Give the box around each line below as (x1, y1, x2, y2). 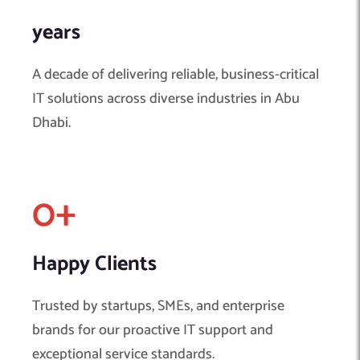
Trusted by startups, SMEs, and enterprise (32, 293, 284, 318)
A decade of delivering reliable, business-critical (32, 62, 319, 87)
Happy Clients (32, 246, 157, 281)
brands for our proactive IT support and (32, 317, 273, 342)
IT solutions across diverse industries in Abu (32, 86, 300, 111)
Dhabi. (32, 110, 71, 135)
